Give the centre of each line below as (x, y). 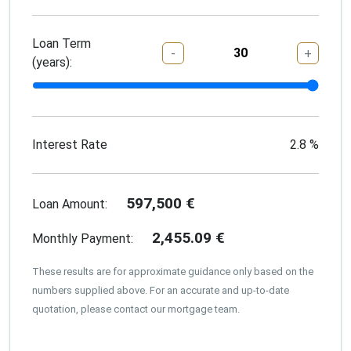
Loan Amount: (70, 204)
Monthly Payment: (83, 238)
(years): (52, 62)
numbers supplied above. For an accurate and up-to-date (161, 290)
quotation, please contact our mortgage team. (136, 309)
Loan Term (62, 43)
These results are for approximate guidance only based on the (173, 271)
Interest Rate (70, 144)
